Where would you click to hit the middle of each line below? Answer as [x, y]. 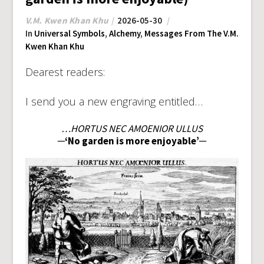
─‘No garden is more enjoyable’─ [132, 141]
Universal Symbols [69, 34]
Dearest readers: [65, 72]
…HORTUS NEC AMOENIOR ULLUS [132, 129]
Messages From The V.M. [191, 34]
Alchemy [124, 34]
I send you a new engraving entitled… [114, 102]
